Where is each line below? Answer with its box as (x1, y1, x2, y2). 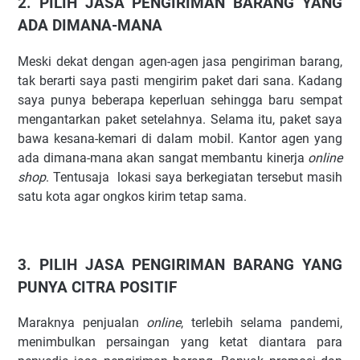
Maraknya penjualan (18, 315, 139, 331)
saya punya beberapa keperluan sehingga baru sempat (18, 92, 342, 108)
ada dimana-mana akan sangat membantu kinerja (18, 149, 308, 166)
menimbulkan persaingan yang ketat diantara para (18, 334, 342, 350)
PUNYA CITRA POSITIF (18, 278, 177, 297)
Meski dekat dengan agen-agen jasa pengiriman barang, (18, 53, 342, 69)
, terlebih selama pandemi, (181, 315, 343, 331)
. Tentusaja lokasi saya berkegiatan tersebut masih (46, 169, 342, 185)
